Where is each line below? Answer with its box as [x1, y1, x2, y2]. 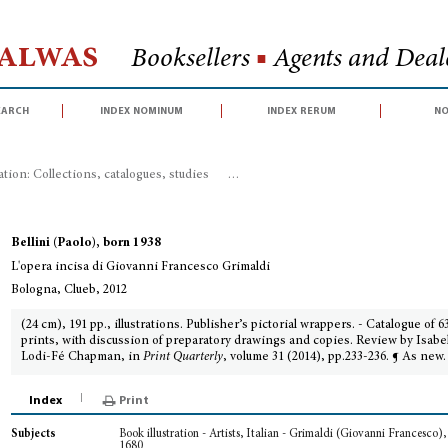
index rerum [266, 103, 336, 118]
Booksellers [130, 46, 256, 73]
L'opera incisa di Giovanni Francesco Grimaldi [11, 261, 271, 274]
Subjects [11, 428, 57, 441]
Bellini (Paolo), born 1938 [11, 237, 162, 250]
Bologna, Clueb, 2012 [11, 284, 128, 297]
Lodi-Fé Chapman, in [21, 351, 144, 364]
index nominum [100, 103, 184, 118]
